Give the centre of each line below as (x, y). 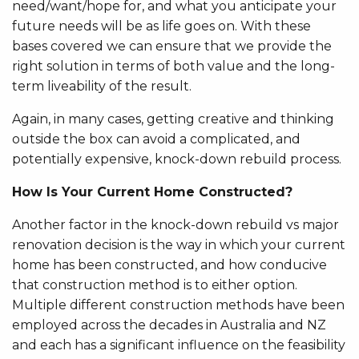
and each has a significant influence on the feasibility (179, 345)
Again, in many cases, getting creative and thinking (173, 119)
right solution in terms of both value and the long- (173, 66)
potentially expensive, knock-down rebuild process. (177, 159)
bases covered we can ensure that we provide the (172, 46)
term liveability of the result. (102, 86)
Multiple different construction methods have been (178, 305)
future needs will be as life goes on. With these (161, 26)
